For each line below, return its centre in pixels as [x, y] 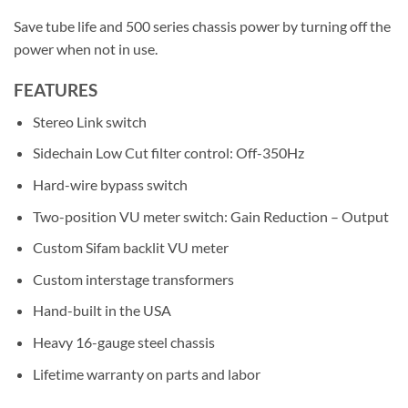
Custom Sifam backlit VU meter [130, 248]
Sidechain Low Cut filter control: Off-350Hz [168, 153]
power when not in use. [86, 49]
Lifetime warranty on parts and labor [146, 373]
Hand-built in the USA [102, 311]
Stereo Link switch [89, 121]
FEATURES [56, 90]
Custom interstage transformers [133, 279]
